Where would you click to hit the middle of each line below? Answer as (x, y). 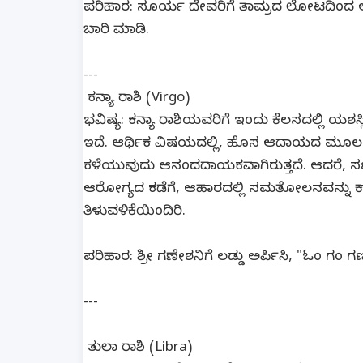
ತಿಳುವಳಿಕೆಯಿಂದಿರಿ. (135, 213)
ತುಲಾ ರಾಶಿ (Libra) (138, 349)
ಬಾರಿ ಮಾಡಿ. (116, 31)
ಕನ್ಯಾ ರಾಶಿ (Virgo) (137, 99)
